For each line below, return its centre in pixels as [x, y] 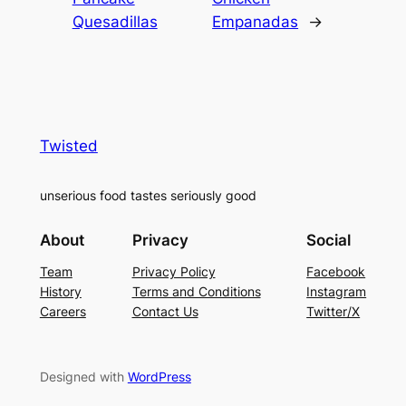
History [60, 292]
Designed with [83, 377]
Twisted [68, 145]
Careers [63, 312]
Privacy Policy [174, 272]
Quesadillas [115, 21]
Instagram [337, 292]
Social [329, 241]
